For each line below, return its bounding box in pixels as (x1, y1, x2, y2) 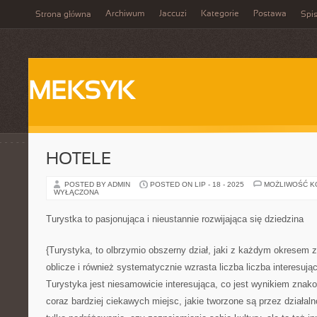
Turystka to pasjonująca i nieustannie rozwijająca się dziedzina (46, 214, 304, 224)
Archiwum (105, 10, 145, 18)
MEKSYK (28, 81, 134, 105)
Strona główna (35, 11, 91, 19)
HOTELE (46, 152, 111, 168)
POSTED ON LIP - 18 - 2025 (150, 180, 244, 188)
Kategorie (201, 10, 239, 18)
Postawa (253, 10, 287, 18)
